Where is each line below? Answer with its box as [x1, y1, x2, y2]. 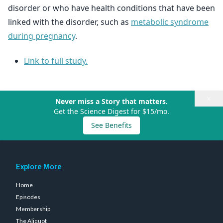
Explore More [16, 160, 61, 172]
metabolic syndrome [131, 16, 209, 27]
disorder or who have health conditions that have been [8, 2, 215, 13]
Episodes [16, 193, 40, 201]
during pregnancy [8, 30, 75, 41]
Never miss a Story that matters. [55, 97, 168, 106]
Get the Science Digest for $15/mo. [54, 107, 169, 116]
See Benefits [91, 120, 132, 130]
